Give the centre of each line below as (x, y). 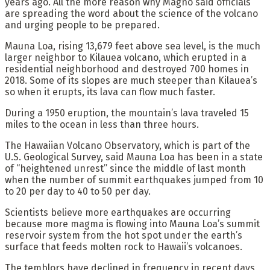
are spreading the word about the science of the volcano (131, 13)
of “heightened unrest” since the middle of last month (125, 168)
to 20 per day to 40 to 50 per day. (78, 191)
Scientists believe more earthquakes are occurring (118, 212)
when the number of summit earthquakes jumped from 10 (134, 180)
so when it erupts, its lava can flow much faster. (110, 92)
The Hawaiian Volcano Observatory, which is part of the (127, 145)
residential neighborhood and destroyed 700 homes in (127, 69)
